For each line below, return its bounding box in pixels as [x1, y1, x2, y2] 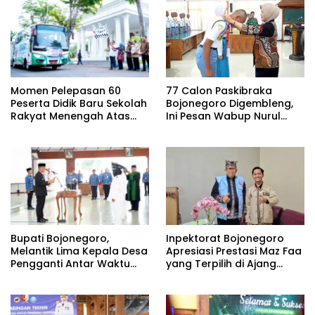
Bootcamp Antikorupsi [166, 269, 281, 284]
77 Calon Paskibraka [166, 84, 272, 98]
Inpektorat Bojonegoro [166, 231, 284, 246]
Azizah [166, 122, 198, 136]
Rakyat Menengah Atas [11, 108, 130, 123]
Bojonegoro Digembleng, [166, 96, 293, 111]
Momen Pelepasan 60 [11, 83, 121, 98]
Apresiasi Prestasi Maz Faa [166, 244, 302, 259]
